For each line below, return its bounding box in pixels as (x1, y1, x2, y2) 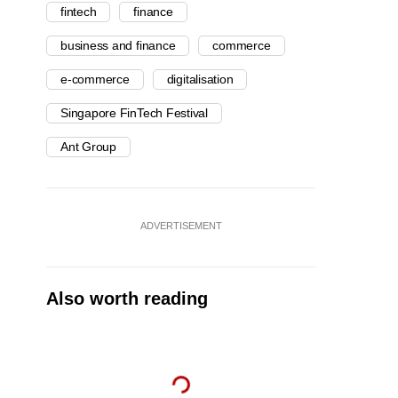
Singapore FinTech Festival (60, 106, 209, 121)
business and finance (60, 38, 176, 53)
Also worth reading (46, 289, 208, 309)
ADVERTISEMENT (139, 220, 222, 232)
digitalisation (166, 72, 234, 87)
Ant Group (60, 139, 116, 155)
